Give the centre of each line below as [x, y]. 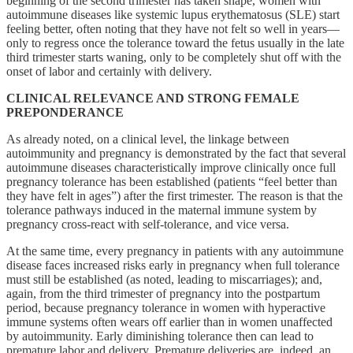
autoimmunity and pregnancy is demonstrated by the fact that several [176, 153]
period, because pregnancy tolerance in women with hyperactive [166, 307]
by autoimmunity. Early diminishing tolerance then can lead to [160, 336]
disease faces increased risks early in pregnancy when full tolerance [173, 265]
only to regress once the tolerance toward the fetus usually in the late [175, 43]
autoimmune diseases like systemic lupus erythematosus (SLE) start [173, 14]
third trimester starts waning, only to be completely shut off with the [174, 57]
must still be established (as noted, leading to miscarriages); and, [164, 279]
